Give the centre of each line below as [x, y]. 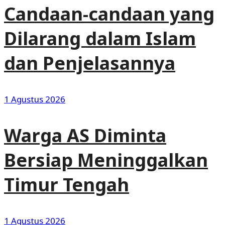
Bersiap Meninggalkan [106, 160]
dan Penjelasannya [90, 63]
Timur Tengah [67, 185]
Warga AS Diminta [85, 136]
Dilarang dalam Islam [100, 39]
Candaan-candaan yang [109, 14]
